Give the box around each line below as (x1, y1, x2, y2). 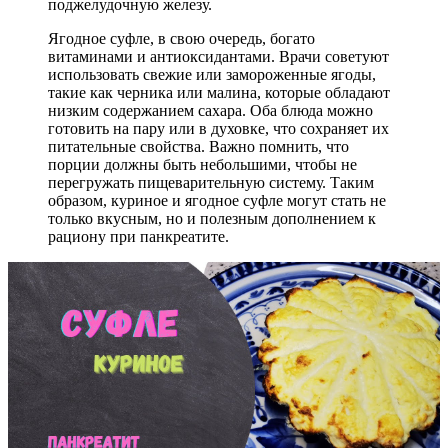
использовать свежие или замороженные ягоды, (48, 65, 376, 83)
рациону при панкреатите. (48, 227, 229, 245)
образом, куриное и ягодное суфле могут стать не (48, 191, 386, 209)
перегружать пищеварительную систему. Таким (48, 173, 374, 191)
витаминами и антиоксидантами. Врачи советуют (48, 47, 389, 65)
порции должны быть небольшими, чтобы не (48, 155, 357, 173)
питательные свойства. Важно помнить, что (48, 137, 349, 155)
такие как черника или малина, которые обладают (48, 83, 390, 101)
